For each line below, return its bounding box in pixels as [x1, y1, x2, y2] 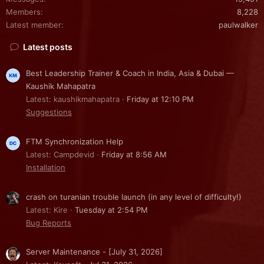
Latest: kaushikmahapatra [26, 94, 120, 104]
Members [6, 6, 41, 16]
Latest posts [23, 41, 73, 52]
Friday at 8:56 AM [101, 150, 167, 160]
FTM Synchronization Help [26, 137, 123, 147]
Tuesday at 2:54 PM [75, 204, 148, 214]
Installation [26, 163, 65, 173]
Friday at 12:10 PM [127, 94, 194, 104]
